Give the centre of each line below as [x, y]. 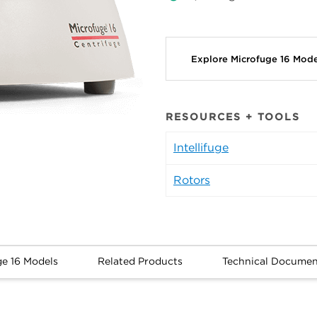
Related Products [140, 261]
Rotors [192, 180]
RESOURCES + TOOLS [233, 117]
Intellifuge [201, 148]
